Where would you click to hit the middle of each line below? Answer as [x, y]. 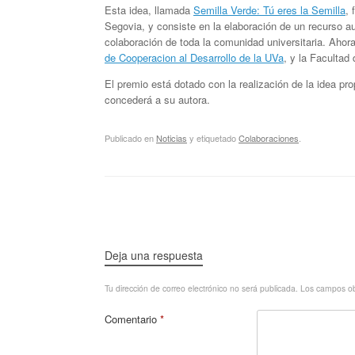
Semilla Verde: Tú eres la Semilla [269, 10]
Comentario [132, 319]
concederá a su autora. [157, 100]
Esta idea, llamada [149, 10]
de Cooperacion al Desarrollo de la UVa [194, 58]
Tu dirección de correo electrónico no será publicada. [201, 288]
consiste [176, 26]
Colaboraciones [269, 137]
